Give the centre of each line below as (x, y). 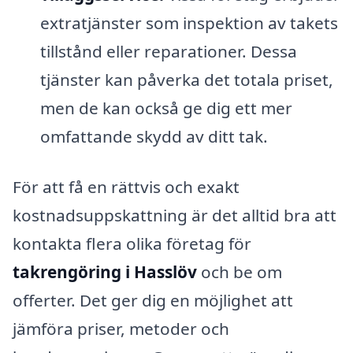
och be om (240, 272)
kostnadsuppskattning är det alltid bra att (175, 216)
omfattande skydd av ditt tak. (154, 137)
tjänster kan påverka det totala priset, (186, 80)
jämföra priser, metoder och (121, 329)
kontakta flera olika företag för (132, 244)
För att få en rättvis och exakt (126, 187)
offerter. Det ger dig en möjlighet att (153, 301)
